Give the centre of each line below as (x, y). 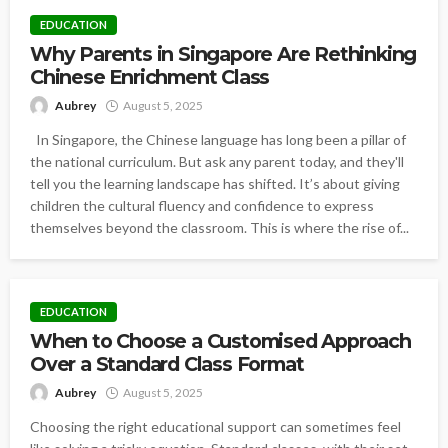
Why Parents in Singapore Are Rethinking (223, 53)
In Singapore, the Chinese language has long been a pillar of (218, 139)
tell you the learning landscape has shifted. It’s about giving (215, 183)
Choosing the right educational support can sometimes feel (215, 427)
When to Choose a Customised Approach (220, 341)
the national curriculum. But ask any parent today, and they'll (217, 161)
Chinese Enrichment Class (150, 76)
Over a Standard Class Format (167, 364)
